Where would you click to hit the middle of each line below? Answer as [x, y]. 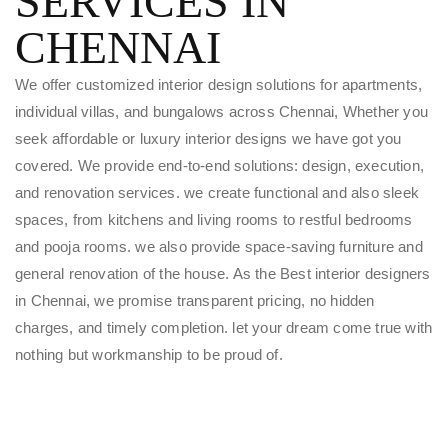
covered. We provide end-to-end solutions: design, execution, [220, 165]
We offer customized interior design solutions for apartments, [219, 84]
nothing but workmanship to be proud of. [149, 354]
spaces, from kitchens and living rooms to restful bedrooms [214, 219]
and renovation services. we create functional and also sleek [217, 192]
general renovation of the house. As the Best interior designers [223, 273]
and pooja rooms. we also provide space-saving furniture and [219, 246]
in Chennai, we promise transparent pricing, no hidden [195, 300]
